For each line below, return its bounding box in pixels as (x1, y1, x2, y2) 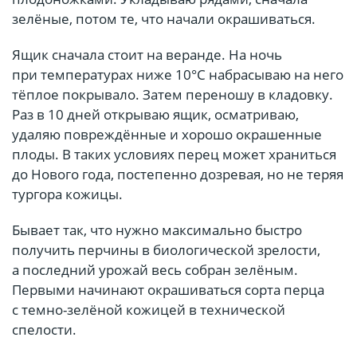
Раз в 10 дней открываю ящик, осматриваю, (12, 104, 299, 124)
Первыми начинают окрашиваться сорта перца (12, 280, 324, 299)
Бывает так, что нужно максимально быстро (12, 220, 302, 239)
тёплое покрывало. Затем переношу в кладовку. (12, 84, 333, 104)
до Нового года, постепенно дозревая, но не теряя (12, 164, 343, 183)
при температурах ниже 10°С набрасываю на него (12, 65, 343, 84)
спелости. (12, 320, 76, 339)
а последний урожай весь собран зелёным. (12, 260, 298, 279)
